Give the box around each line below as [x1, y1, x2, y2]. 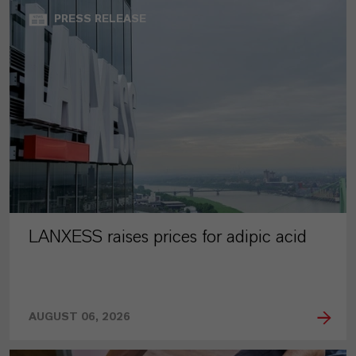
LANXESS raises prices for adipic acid [29, 228, 307, 246]
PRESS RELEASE [54, 14, 146, 25]
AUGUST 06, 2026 [29, 311, 130, 323]
